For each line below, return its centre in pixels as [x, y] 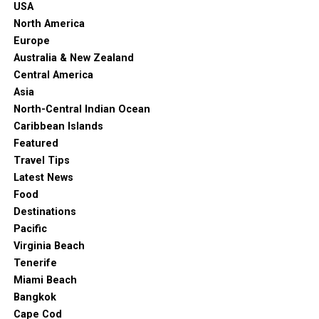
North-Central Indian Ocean [82, 110]
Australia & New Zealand [73, 58]
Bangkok [35, 298]
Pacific [30, 229]
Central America [53, 75]
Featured [36, 144]
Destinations [45, 212]
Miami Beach [45, 281]
